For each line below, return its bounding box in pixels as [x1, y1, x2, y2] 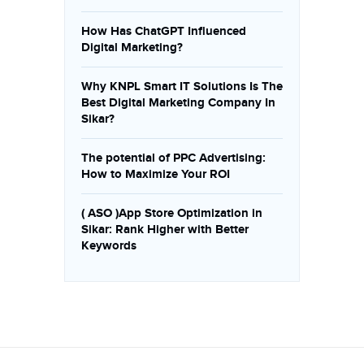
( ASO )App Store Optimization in [81, 206, 262, 221]
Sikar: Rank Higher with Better [81, 222, 249, 237]
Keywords [81, 238, 136, 253]
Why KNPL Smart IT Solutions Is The [81, 79, 283, 94]
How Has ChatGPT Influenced [81, 24, 246, 39]
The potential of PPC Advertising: [81, 150, 266, 166]
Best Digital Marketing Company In [81, 95, 275, 110]
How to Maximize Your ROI [81, 167, 230, 182]
